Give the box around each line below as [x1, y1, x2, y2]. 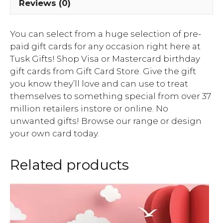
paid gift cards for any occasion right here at [10, 41, 201, 52]
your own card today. [10, 128, 99, 139]
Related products [10, 156, 129, 174]
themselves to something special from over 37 [10, 91, 211, 102]
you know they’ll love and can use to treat [10, 79, 188, 89]
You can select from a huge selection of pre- [10, 29, 201, 39]
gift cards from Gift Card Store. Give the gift [10, 66, 196, 77]
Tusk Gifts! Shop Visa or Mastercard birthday [10, 54, 200, 64]
